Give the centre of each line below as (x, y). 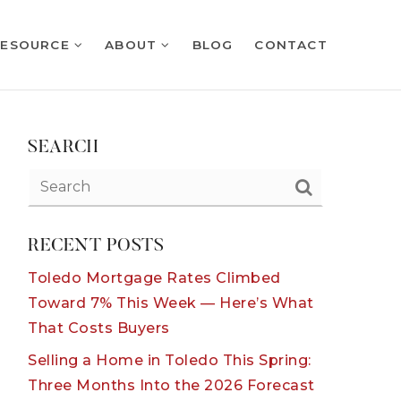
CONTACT (291, 45)
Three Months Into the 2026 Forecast (171, 385)
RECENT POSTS (96, 246)
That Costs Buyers (99, 328)
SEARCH (63, 148)
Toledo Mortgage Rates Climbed (154, 278)
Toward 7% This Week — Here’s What (171, 303)
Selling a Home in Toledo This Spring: (170, 360)
